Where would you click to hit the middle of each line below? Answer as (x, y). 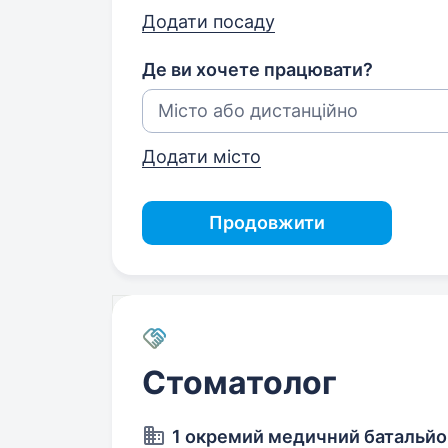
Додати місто (201, 156)
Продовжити (267, 222)
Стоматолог (239, 382)
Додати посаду (208, 21)
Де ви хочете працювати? (257, 69)
